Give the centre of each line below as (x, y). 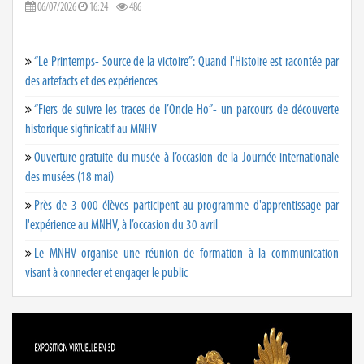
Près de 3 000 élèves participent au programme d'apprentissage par (186, 206)
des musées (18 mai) (69, 177)
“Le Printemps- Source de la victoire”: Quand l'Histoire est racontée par (186, 62)
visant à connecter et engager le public (106, 273)
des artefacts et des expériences (91, 81)
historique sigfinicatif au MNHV (91, 129)
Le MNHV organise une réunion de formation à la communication (186, 253)
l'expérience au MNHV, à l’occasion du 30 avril (121, 225)
